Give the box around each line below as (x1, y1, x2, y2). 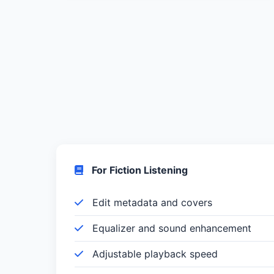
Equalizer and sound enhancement (89, 221, 251, 234)
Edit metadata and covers (89, 196, 212, 209)
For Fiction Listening (89, 163, 188, 176)
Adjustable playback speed (89, 247, 218, 260)
